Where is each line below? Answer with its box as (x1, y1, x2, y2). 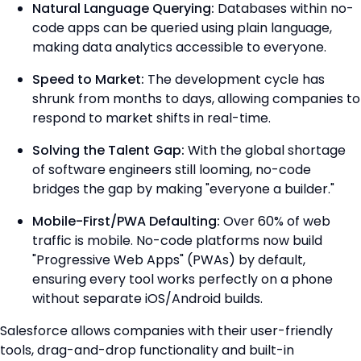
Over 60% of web (220, 211, 330, 230)
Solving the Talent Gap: (32, 140, 185, 160)
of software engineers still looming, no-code (32, 160, 311, 179)
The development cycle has (144, 69, 325, 89)
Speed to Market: (32, 69, 144, 89)
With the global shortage (185, 140, 346, 160)
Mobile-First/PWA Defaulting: (32, 211, 220, 230)
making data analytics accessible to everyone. (32, 37, 330, 56)
